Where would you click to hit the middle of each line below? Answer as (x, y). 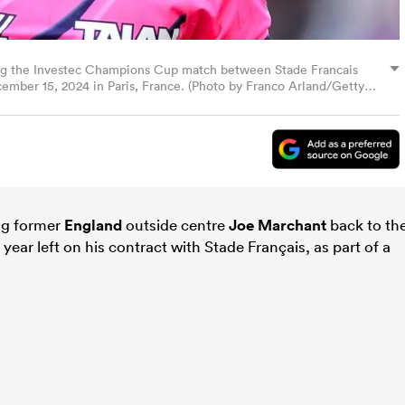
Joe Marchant (278, 225)
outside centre (175, 224)
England (93, 225)
